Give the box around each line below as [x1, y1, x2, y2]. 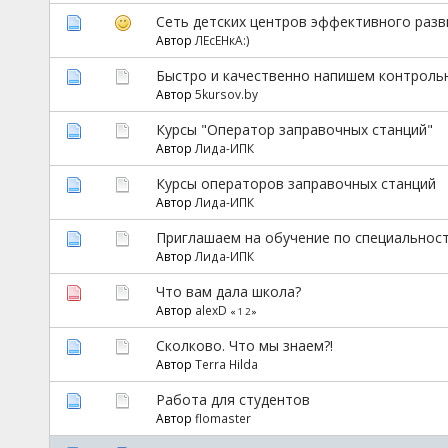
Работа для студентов [155, 389, 310, 409]
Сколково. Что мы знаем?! [155, 335, 333, 355]
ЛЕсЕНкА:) [194, 31, 250, 48]
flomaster [194, 409, 251, 426]
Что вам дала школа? [155, 281, 301, 301]
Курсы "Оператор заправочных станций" [155, 119, 433, 139]
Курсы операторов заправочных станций [155, 173, 436, 193]
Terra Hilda [194, 355, 258, 372]
